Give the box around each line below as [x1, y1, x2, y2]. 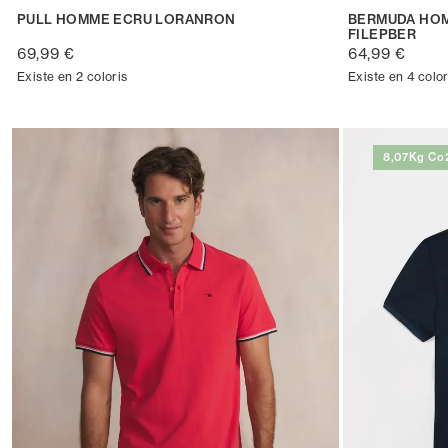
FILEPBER [348, 25, 417, 42]
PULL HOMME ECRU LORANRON [17, 10, 236, 27]
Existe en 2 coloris [17, 68, 128, 84]
